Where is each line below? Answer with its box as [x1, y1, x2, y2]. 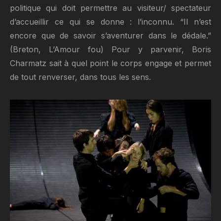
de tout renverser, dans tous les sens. [10, 72, 151, 82]
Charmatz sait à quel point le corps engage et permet [10, 58, 211, 68]
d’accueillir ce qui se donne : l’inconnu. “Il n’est [10, 17, 211, 27]
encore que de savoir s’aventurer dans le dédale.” [10, 31, 211, 40]
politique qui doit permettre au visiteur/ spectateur [10, 3, 211, 13]
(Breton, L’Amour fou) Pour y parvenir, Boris [10, 44, 211, 54]
